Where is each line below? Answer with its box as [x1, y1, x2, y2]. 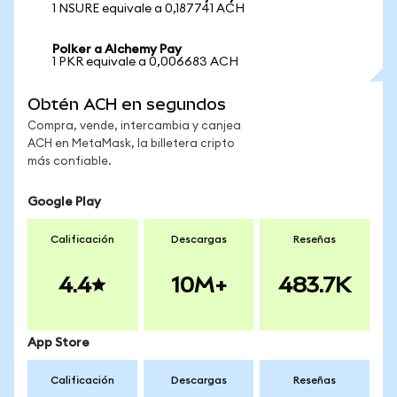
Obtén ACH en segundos [27, 95, 226, 113]
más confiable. [27, 156, 112, 167]
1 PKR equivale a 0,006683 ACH [52, 56, 238, 68]
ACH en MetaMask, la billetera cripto [27, 138, 235, 150]
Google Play [27, 196, 101, 208]
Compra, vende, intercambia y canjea [27, 121, 241, 132]
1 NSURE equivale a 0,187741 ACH [52, 3, 245, 15]
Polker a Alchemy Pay [52, 43, 182, 56]
